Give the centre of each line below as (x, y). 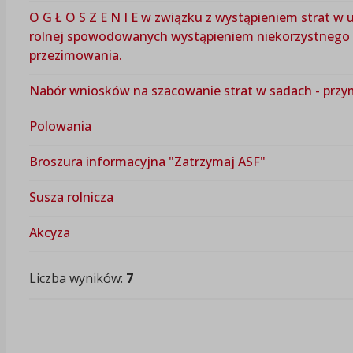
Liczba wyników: (77, 278)
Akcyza (49, 232)
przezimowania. (75, 55)
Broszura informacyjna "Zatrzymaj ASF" (147, 161)
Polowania (60, 126)
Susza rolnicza (71, 197)
